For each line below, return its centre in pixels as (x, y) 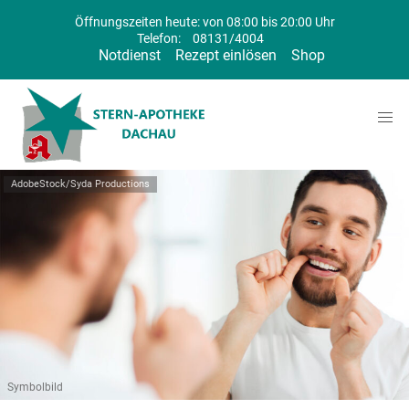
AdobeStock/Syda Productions (80, 184)
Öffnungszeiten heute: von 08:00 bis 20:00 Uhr (204, 22)
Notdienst (130, 55)
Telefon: (160, 39)
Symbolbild (35, 388)
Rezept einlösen (226, 55)
